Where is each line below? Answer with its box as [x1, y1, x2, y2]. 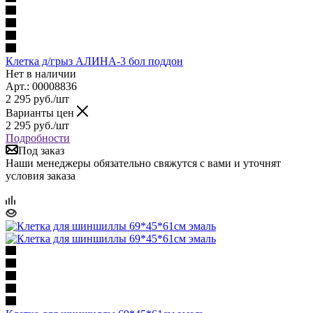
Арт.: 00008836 [6, 80, 77, 92]
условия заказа [6, 169, 75, 182]
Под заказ [18, 144, 64, 156]
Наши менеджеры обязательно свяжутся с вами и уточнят [6, 156, 281, 169]
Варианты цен [6, 106, 77, 119]
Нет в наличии [6, 67, 76, 80]
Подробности [6, 131, 70, 144]
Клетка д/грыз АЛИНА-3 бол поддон [6, 54, 183, 67]
